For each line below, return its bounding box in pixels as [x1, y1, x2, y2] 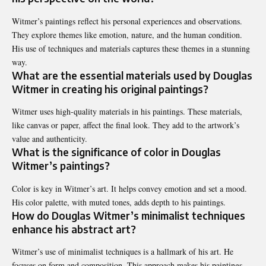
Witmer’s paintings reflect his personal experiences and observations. [12, 15, 242, 27]
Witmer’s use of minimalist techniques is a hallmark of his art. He [12, 245, 233, 257]
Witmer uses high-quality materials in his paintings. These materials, [12, 106, 242, 118]
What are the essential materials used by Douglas [12, 68, 252, 82]
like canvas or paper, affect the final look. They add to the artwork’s [12, 119, 239, 131]
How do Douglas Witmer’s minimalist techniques [12, 208, 245, 222]
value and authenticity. [12, 133, 87, 145]
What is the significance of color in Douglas [12, 145, 221, 159]
